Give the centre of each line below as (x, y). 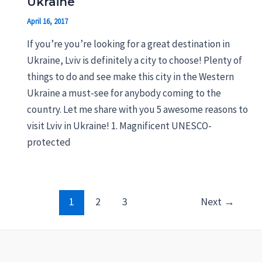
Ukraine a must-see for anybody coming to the (124, 93)
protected (49, 142)
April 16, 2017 (47, 21)
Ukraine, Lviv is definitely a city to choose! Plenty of (134, 61)
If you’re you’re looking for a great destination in (128, 44)
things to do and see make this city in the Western (130, 77)
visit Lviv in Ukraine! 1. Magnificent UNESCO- (119, 126)
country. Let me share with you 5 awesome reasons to (137, 110)
